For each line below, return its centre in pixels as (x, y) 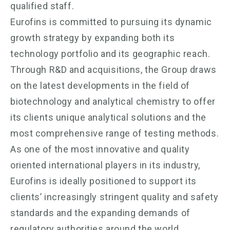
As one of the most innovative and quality (100, 149)
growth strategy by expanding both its (93, 37)
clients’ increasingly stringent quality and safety (114, 197)
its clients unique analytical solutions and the (108, 117)
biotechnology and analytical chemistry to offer (113, 101)
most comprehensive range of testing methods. (115, 133)
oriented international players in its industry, (105, 165)
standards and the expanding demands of (100, 213)
